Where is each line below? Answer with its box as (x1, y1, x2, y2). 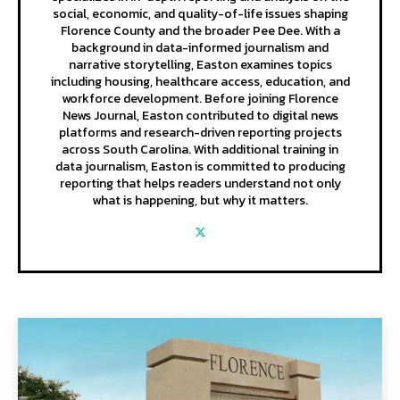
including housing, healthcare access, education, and (50, 72, 350, 91)
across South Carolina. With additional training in (62, 140, 338, 159)
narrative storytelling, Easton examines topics (68, 55, 332, 74)
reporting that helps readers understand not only (59, 174, 341, 193)
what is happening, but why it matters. (92, 191, 308, 210)
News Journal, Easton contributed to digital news (62, 106, 338, 125)
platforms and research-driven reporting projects (58, 123, 342, 142)
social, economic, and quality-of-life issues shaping (52, 4, 348, 23)
